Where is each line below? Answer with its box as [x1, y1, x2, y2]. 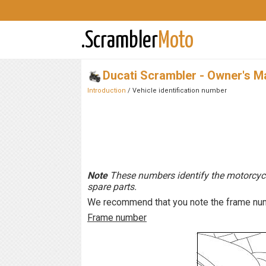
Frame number [87, 211, 147, 223]
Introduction [87, 86, 126, 94]
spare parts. [87, 180, 137, 192]
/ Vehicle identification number [126, 86, 227, 94]
